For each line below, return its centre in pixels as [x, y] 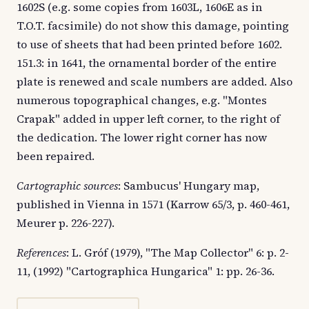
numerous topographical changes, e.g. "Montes [142, 100]
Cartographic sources [67, 186]
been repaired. [56, 156]
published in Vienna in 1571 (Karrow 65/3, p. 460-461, [153, 205]
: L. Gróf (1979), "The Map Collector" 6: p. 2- [178, 253]
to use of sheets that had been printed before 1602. [149, 44]
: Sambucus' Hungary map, [189, 186]
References [41, 253]
